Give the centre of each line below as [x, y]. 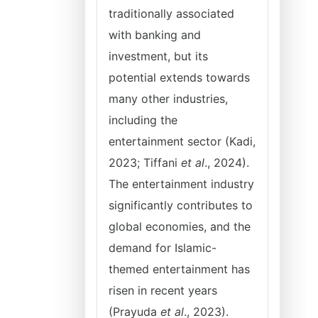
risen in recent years [163, 290]
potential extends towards [179, 77]
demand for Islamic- [163, 248]
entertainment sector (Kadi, [182, 141]
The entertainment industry [181, 184]
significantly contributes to [181, 205]
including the [143, 120]
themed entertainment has [179, 269]
